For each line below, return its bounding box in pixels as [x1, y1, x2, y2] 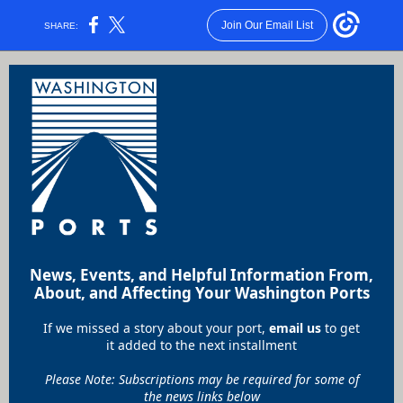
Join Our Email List [220, 19, 313, 31]
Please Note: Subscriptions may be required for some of [44, 371, 359, 388]
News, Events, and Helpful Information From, [30, 264, 373, 285]
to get [325, 319, 360, 336]
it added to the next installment [106, 336, 297, 354]
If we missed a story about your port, [43, 319, 269, 336]
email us [269, 319, 321, 336]
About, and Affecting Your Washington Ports [33, 282, 370, 303]
